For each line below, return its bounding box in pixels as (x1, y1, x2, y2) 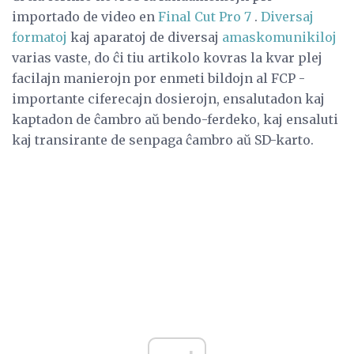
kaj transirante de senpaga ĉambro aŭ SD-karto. (12, 132, 314, 149)
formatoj (12, 29, 67, 46)
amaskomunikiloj (222, 29, 337, 46)
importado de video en (12, 9, 158, 25)
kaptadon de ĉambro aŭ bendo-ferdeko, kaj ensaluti (12, 111, 338, 128)
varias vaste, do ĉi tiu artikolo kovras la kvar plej (12, 50, 322, 66)
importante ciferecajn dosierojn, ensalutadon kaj (12, 91, 325, 107)
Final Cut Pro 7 (158, 9, 251, 25)
